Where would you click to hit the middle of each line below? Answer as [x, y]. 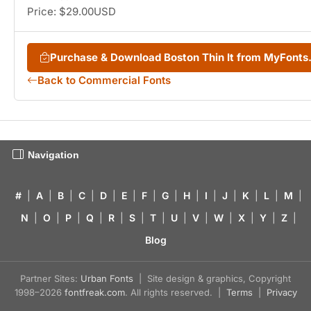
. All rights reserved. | [175, 293]
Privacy [281, 293]
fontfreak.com [94, 293]
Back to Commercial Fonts [104, 81]
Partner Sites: [50, 279]
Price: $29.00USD [72, 12]
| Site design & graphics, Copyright [212, 279]
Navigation [53, 155]
